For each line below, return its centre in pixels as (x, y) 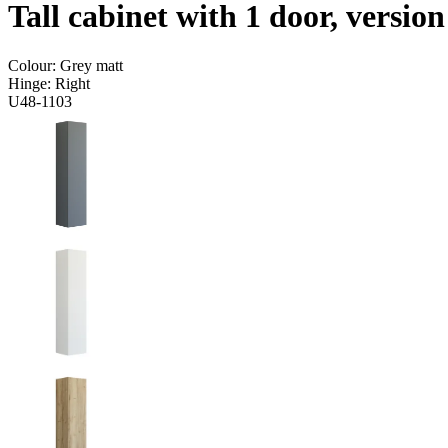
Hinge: (31, 83)
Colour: (34, 65)
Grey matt (91, 65)
